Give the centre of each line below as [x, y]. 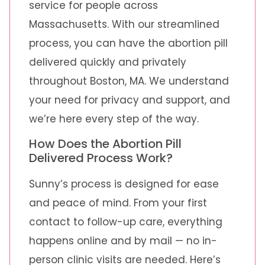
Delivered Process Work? [101, 158]
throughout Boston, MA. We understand [129, 81]
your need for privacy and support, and [130, 100]
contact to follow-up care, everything [126, 222]
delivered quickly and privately [108, 62]
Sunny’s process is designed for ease [124, 184]
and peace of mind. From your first [118, 203]
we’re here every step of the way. [114, 119]
